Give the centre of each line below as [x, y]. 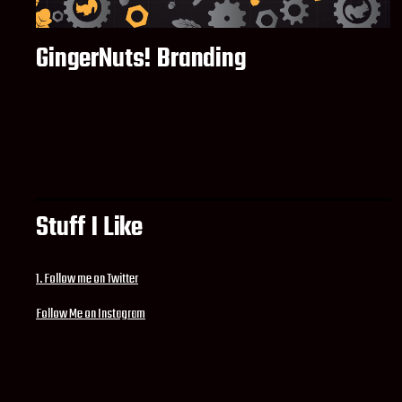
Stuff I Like [90, 228]
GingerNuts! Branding [141, 59]
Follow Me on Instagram [91, 314]
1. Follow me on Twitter [87, 279]
